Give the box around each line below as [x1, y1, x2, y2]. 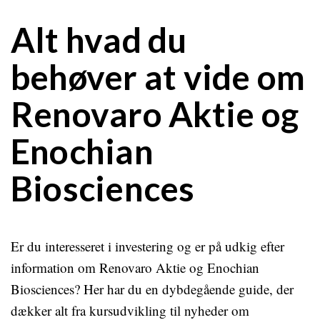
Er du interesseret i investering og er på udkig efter [11, 237, 284, 255]
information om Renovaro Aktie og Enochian [11, 259, 259, 276]
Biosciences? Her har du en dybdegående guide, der [11, 280, 294, 298]
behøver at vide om [11, 56, 306, 97]
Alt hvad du [11, 19, 187, 60]
